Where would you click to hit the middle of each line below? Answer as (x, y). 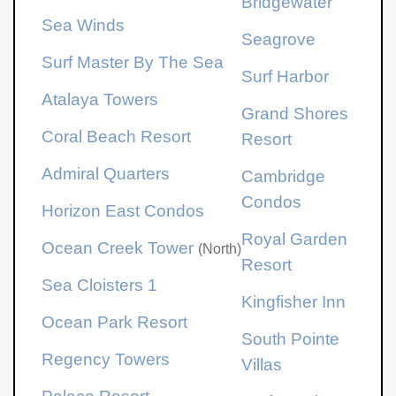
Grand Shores (295, 113)
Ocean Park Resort (115, 322)
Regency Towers (106, 359)
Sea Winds (84, 25)
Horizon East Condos (123, 210)
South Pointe (291, 339)
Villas (262, 364)
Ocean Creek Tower (118, 247)
